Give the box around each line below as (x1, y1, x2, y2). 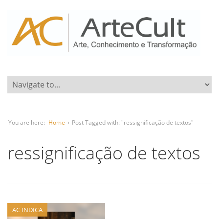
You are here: (8, 118, 45, 127)
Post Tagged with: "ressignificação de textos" (72, 118, 194, 127)
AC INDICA (12, 205, 43, 214)
